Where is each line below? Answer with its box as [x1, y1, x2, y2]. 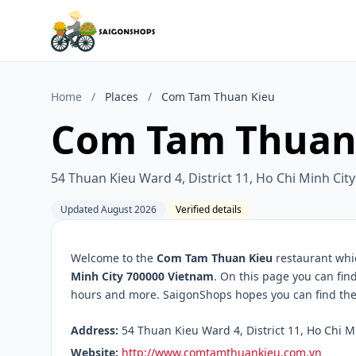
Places [105, 89, 138, 104]
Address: [71, 323, 118, 338]
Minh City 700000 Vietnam [71, 269, 214, 284]
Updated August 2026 [60, 203, 157, 216]
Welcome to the [71, 250, 157, 265]
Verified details [176, 203, 242, 216]
